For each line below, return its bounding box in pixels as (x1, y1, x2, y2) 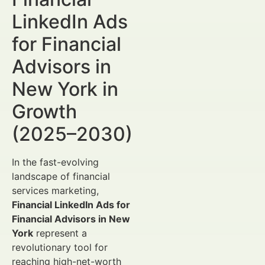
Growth (12, 100, 77, 123)
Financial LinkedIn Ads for (12, 199, 130, 211)
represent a (33, 227, 87, 239)
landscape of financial (12, 170, 110, 182)
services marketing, (12, 185, 99, 196)
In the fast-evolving (12, 156, 99, 168)
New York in (12, 77, 118, 101)
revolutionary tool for (12, 241, 108, 253)
